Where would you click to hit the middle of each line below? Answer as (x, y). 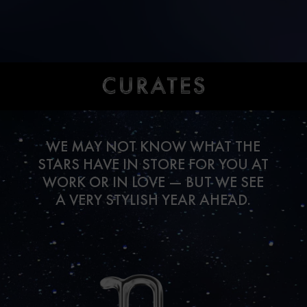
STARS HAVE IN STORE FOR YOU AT (153, 164)
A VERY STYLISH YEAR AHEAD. (153, 200)
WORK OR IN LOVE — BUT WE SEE (153, 182)
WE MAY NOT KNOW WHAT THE (153, 146)
